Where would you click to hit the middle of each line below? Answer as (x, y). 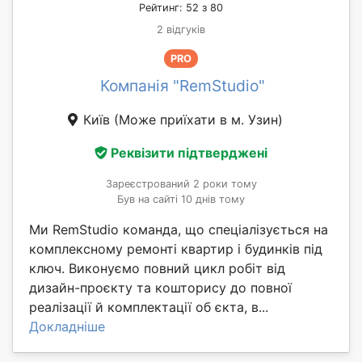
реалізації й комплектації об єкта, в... (149, 307)
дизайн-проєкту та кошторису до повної (160, 288)
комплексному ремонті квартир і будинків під (176, 249)
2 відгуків (181, 29)
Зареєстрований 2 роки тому (181, 184)
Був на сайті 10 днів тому (181, 200)
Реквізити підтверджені (189, 153)
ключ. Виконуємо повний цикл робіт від (157, 269)
